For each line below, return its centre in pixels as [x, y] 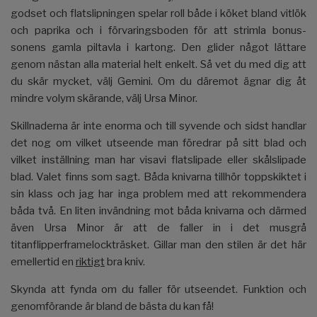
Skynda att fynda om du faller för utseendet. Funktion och [158, 289]
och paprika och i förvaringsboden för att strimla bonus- [158, 30]
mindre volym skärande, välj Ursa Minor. [104, 98]
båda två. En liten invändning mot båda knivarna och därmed [158, 211]
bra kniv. [125, 261]
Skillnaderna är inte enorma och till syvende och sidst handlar [158, 126]
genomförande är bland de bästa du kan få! [112, 306]
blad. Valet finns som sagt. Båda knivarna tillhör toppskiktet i [158, 177]
